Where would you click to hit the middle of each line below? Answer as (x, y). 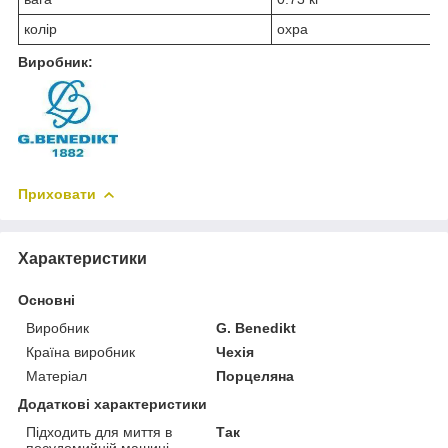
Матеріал (56, 375)
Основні (46, 299)
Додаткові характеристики (112, 403)
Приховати (57, 193)
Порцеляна (255, 375)
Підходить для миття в (99, 431)
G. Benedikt (256, 327)
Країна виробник (80, 351)
